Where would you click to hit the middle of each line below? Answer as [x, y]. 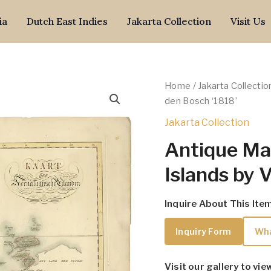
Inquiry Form [204, 231]
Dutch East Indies [67, 21]
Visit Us [248, 21]
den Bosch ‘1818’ [201, 101]
